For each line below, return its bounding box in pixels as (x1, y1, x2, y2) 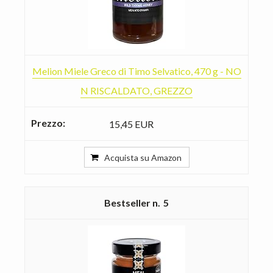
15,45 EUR (109, 118, 154, 130)
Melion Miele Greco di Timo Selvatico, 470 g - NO (32, 65, 241, 77)
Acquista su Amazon (104, 152, 182, 163)
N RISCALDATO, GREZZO (80, 84, 193, 96)
